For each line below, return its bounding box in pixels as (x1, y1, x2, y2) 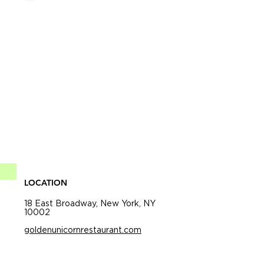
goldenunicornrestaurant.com (24, 225, 141, 234)
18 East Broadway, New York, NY (24, 199, 156, 207)
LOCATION (24, 177, 67, 188)
